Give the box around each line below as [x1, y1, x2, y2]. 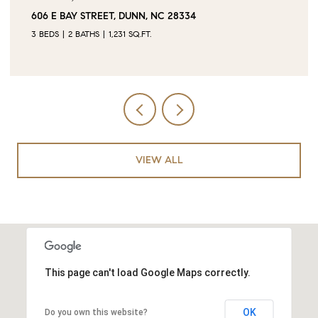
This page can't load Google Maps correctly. [44, 266, 251, 278]
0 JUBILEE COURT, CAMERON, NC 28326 [35, 9, 222, 22]
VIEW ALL [135, 153, 183, 166]
